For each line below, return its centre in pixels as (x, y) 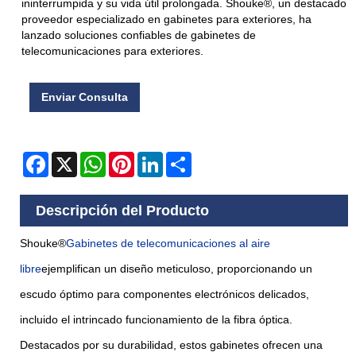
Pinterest (157, 159)
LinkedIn (184, 159)
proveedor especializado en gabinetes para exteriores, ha (166, 19)
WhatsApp (132, 159)
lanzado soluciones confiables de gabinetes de (139, 35)
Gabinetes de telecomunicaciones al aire (168, 243)
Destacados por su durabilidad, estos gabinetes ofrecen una (171, 344)
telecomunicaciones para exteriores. (112, 51)
